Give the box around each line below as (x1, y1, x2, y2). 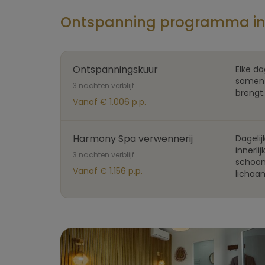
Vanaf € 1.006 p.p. (73, 96, 146, 108)
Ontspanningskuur (73, 63, 158, 76)
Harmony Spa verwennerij (73, 132, 193, 146)
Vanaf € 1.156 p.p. (73, 165, 143, 177)
